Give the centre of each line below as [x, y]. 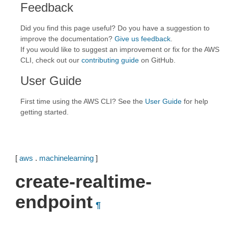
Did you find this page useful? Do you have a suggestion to [115, 28]
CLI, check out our [51, 60]
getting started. [45, 112]
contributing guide [110, 60]
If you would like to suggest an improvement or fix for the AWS [120, 49]
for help [195, 101]
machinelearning [66, 158]
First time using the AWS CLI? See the [83, 101]
